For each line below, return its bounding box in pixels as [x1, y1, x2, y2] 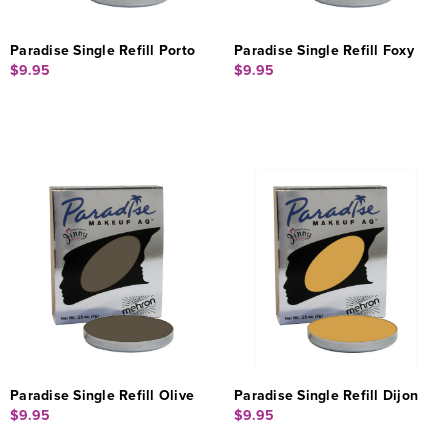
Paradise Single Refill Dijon [234, 386, 418, 404]
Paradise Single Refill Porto [10, 41, 195, 59]
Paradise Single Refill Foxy [234, 41, 414, 59]
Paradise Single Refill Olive [10, 386, 194, 404]
